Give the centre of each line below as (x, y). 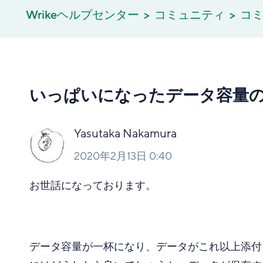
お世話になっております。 (93, 186)
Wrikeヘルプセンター (82, 15)
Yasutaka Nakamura (126, 134)
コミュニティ (190, 15)
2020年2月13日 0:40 (123, 156)
